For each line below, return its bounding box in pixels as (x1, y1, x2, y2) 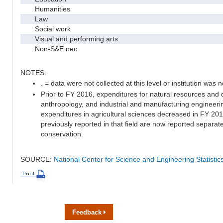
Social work (23, 24, 71, 33)
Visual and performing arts (23, 34, 118, 43)
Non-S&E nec (23, 44, 77, 53)
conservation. (41, 129, 83, 138)
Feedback (72, 208, 104, 216)
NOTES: (20, 68, 46, 77)
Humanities (23, 4, 70, 13)
